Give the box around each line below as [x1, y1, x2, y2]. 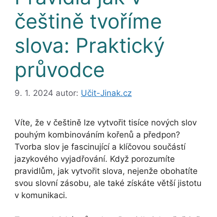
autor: [56, 88, 81, 98]
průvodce [15, 57, 105, 82]
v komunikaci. [15, 190, 67, 201]
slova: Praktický [15, 32, 165, 58]
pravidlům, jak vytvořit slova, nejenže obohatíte [15, 166, 198, 176]
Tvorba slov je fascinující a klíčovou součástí [15, 142, 186, 152]
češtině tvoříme [15, 8, 162, 33]
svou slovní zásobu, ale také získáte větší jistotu [15, 178, 201, 188]
